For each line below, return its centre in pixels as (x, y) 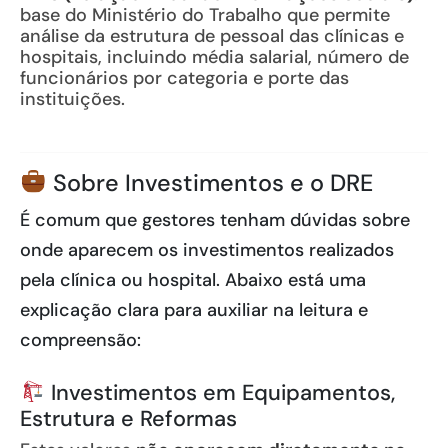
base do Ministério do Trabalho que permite (205, 15)
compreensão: (80, 340)
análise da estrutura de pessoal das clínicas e (212, 36)
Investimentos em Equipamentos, (219, 392)
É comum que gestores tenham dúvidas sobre (215, 220)
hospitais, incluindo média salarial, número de (214, 57)
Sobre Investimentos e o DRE (209, 183)
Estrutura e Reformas (128, 418)
